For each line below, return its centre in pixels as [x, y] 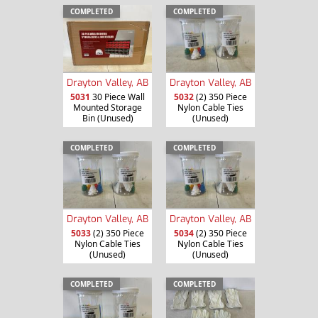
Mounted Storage [108, 107]
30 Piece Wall [117, 97]
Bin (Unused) [108, 118]
